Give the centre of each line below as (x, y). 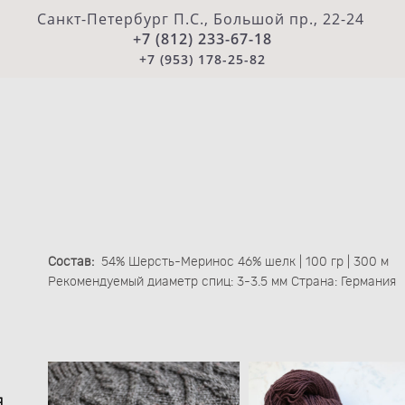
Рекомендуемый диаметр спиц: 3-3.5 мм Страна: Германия (222, 282)
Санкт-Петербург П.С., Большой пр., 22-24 (202, 19)
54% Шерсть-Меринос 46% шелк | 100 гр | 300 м (244, 262)
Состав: (73, 262)
